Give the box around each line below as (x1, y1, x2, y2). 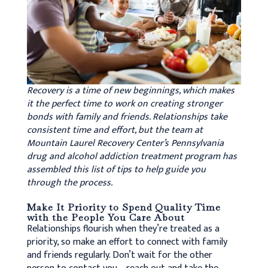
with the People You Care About (26, 211, 185, 224)
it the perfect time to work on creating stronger (26, 95, 223, 112)
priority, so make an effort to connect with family (26, 233, 227, 250)
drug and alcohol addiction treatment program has (26, 148, 237, 165)
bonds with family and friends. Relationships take (26, 108, 227, 125)
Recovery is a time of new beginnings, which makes (26, 82, 234, 99)
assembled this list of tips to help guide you (26, 161, 206, 178)
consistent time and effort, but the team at (26, 121, 203, 138)
